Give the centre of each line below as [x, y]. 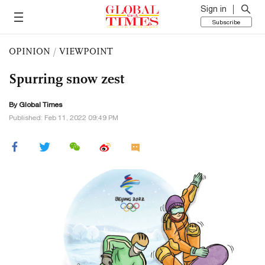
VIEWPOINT [86, 51]
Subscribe [226, 22]
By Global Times [35, 105]
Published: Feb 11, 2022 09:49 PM [64, 118]
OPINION [30, 51]
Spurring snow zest [67, 79]
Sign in [214, 9]
